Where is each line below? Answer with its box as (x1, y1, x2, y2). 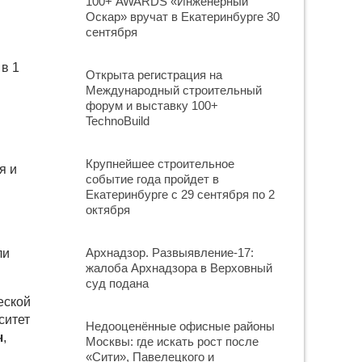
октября (86, 203, 130, 217)
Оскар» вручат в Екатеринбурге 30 (86, 10, 280, 23)
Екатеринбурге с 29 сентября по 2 (86, 187, 275, 201)
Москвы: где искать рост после (86, 335, 259, 348)
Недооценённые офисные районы (86, 319, 275, 333)
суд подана (86, 276, 149, 290)
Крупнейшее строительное (86, 157, 234, 170)
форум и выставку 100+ (86, 99, 218, 112)
